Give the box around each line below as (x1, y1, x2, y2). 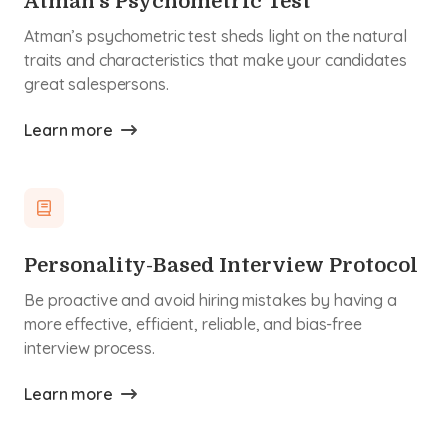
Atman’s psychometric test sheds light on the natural (24, 26, 407, 46)
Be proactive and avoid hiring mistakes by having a (24, 290, 397, 310)
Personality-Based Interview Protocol (24, 254, 418, 277)
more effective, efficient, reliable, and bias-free (24, 314, 362, 334)
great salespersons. (24, 74, 169, 94)
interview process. (24, 338, 155, 358)
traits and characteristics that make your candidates (24, 50, 407, 70)
